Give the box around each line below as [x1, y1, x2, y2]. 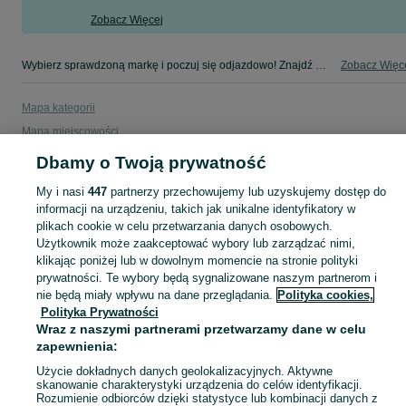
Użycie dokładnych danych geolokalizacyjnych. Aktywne [35, 364, 333, 378]
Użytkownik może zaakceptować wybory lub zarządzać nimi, [35, 237, 355, 250]
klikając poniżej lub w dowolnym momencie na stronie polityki [35, 254, 358, 267]
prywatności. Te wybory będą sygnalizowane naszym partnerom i [35, 271, 377, 285]
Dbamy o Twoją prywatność [35, 153, 266, 172]
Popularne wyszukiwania [22, 172, 145, 186]
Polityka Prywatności [40, 305, 159, 319]
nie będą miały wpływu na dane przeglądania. [35, 288, 273, 302]
